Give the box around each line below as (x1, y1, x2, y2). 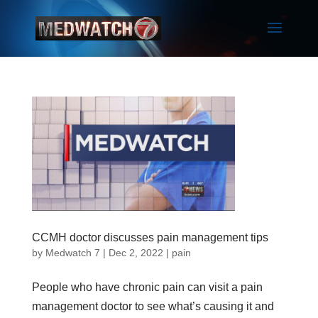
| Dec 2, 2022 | (99, 246, 172, 258)
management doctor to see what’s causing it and (31, 300, 274, 312)
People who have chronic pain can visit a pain (31, 280, 263, 293)
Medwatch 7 (45, 246, 100, 258)
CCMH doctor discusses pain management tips (31, 231, 268, 243)
